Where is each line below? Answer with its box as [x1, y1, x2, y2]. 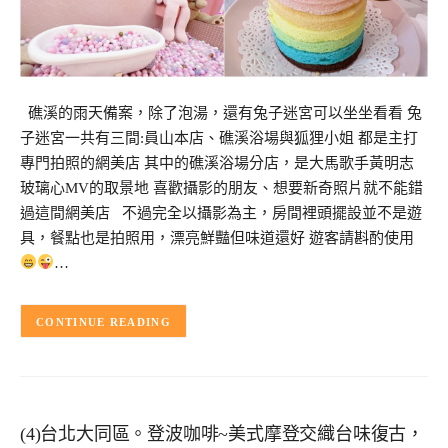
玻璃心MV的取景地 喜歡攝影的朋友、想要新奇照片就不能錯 [20, 179, 423, 196]
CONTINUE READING [36, 315, 171, 328]
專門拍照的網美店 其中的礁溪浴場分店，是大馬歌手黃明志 [20, 154, 414, 171]
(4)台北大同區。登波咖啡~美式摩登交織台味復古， [20, 424, 424, 445]
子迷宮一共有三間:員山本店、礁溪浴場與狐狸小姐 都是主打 [20, 129, 418, 146]
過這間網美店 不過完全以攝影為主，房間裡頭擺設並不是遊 [20, 204, 422, 221]
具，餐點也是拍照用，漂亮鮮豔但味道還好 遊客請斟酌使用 [20, 229, 414, 246]
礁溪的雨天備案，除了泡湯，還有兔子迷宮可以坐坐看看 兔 [20, 104, 422, 121]
